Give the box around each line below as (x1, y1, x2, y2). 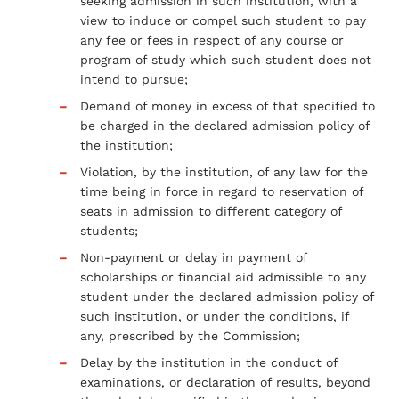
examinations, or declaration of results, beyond (80, 374, 370, 389)
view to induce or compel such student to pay (80, 12, 366, 28)
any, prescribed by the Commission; (80, 328, 300, 343)
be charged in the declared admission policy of (80, 118, 370, 133)
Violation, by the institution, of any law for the (80, 164, 368, 179)
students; (80, 223, 138, 238)
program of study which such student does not (80, 52, 371, 67)
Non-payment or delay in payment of (80, 249, 307, 265)
